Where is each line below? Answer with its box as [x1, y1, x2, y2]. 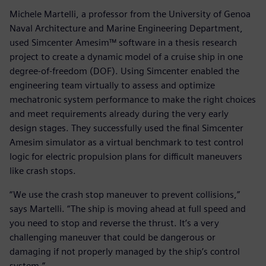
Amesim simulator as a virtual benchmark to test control [9, 137, 243, 148]
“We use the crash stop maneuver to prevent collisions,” [9, 189, 240, 201]
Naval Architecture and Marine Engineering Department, [9, 23, 243, 34]
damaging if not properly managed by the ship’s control [9, 246, 240, 258]
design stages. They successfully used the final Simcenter [9, 122, 243, 134]
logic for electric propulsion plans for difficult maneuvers [9, 151, 242, 163]
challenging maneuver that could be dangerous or [9, 232, 216, 243]
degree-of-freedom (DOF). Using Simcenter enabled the [9, 65, 239, 77]
